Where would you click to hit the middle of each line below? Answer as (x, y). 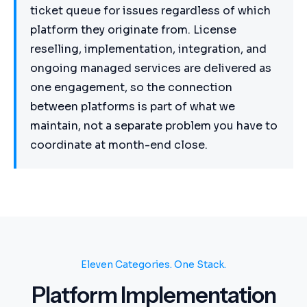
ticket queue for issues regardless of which (150, 10)
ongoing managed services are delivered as (151, 68)
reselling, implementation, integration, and (148, 49)
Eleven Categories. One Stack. (153, 264)
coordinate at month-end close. (119, 145)
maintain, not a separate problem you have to (154, 125)
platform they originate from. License (133, 29)
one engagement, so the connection (131, 87)
